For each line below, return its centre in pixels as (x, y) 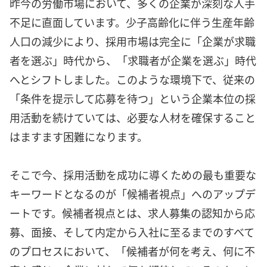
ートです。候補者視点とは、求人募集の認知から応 (132, 213)
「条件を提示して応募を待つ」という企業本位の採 (133, 98)
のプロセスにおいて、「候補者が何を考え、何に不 (132, 251)
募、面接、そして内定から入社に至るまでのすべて (132, 232)
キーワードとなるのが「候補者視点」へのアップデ (133, 194)
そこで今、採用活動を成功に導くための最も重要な (133, 175)
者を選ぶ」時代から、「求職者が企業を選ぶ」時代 (133, 60)
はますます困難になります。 (79, 136)
